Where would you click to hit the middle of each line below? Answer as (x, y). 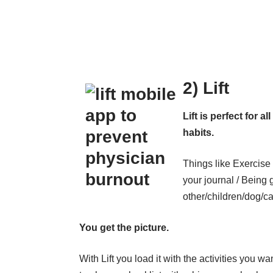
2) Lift (206, 88)
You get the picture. (124, 227)
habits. (198, 132)
